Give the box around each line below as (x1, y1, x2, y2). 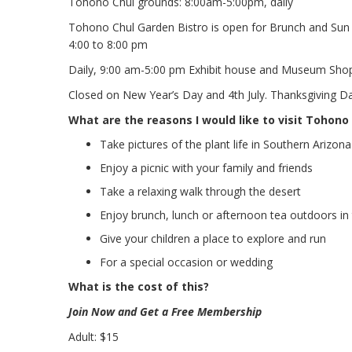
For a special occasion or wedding (100, 255, 273, 269)
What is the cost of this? (68, 279, 209, 294)
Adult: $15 (68, 329, 119, 344)
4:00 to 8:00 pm (68, 37, 148, 52)
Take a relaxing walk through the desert (100, 184, 301, 199)
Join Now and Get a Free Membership (68, 304, 262, 319)
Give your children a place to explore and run (100, 231, 326, 246)
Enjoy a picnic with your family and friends (100, 160, 313, 175)
